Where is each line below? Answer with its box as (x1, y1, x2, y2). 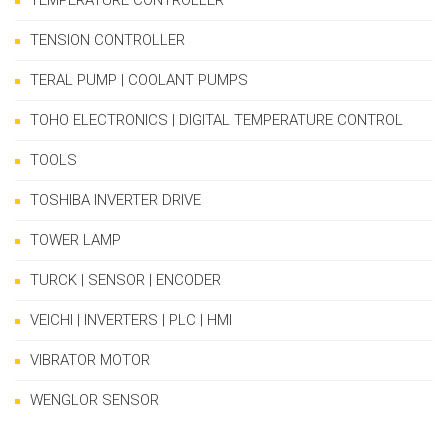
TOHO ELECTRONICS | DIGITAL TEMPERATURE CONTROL (30, 111, 403, 130)
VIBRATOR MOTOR (30, 351, 150, 370)
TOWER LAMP (30, 231, 121, 250)
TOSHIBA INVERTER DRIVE (30, 191, 201, 210)
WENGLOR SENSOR (30, 391, 159, 410)
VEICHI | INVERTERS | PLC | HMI (30, 311, 232, 330)
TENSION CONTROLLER (30, 31, 185, 50)
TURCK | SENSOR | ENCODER (30, 271, 221, 290)
